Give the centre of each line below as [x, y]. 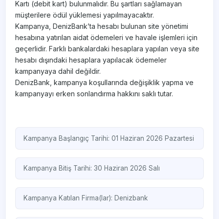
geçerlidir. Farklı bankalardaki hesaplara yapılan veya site [108, 49]
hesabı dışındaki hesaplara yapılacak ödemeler [91, 60]
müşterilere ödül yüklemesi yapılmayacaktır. [85, 15]
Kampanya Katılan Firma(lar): [69, 198]
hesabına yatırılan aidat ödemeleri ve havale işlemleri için [107, 38]
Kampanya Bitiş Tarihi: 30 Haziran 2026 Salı [92, 168]
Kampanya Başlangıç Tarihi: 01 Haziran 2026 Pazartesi [109, 138]
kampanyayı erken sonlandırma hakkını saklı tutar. [94, 94]
